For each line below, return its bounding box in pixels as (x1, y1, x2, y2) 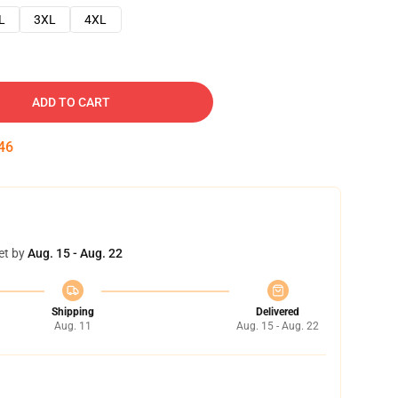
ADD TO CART (32, 95, 110, 109)
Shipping (51, 306, 94, 318)
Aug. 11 (53, 320, 92, 332)
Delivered (256, 306, 299, 318)
